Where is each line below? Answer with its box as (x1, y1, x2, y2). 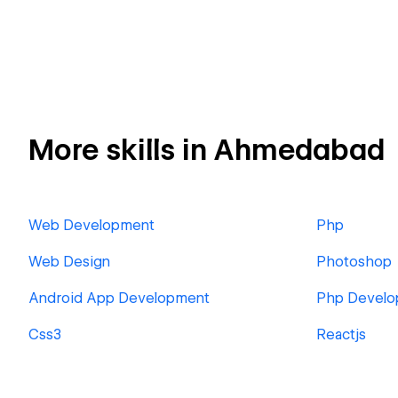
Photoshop (316, 253, 392, 270)
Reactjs (316, 326, 366, 343)
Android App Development (28, 290, 210, 306)
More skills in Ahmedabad (28, 132, 385, 167)
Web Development (28, 217, 155, 234)
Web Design (28, 253, 110, 270)
